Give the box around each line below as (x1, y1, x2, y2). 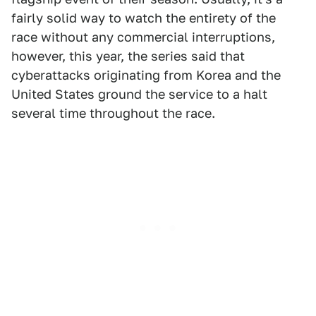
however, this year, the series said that (11, 49, 245, 63)
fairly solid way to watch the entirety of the (11, 11, 276, 25)
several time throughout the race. (11, 106, 215, 121)
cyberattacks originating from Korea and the (11, 68, 281, 83)
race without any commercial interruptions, (11, 30, 275, 44)
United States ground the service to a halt (11, 87, 267, 102)
